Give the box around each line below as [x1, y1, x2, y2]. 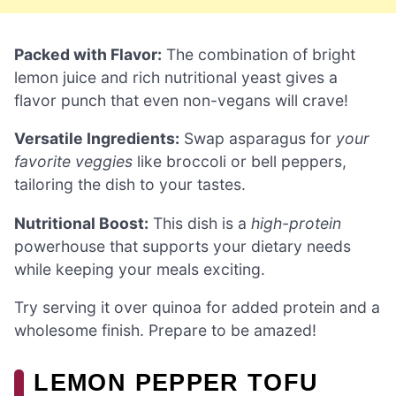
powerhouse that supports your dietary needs [14, 236, 351, 255]
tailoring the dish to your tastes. [14, 175, 246, 194]
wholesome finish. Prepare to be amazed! [14, 321, 316, 340]
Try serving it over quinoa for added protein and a [14, 298, 380, 317]
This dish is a [148, 213, 251, 232]
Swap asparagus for [179, 129, 336, 148]
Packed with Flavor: [14, 44, 162, 64]
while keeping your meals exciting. [14, 259, 265, 278]
